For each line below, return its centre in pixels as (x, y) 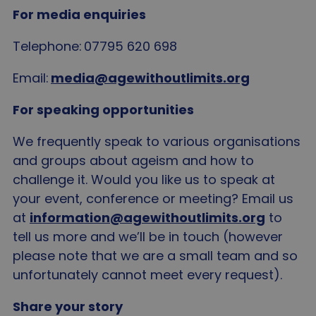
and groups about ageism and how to (133, 160)
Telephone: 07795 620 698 (97, 46)
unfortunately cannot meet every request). (147, 275)
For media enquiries (81, 14)
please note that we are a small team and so (155, 256)
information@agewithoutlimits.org (147, 218)
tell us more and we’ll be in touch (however (148, 237)
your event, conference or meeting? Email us (153, 199)
